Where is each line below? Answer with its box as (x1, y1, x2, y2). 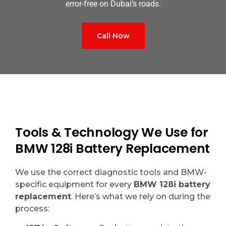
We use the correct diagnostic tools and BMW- (15, 167, 207, 177)
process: (15, 203, 49, 213)
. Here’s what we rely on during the (71, 191, 210, 201)
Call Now (96, 31, 130, 40)
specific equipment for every (15, 179, 134, 189)
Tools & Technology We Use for (15, 123, 208, 141)
